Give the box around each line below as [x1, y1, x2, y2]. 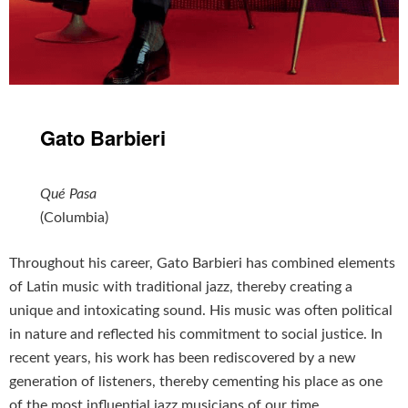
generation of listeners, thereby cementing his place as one [9, 373, 382, 389]
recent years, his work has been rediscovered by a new [9, 350, 356, 365]
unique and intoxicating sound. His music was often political [9, 302, 393, 318]
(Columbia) [40, 209, 109, 225]
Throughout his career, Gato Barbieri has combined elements [9, 255, 395, 270]
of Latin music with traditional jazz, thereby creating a [9, 279, 352, 294]
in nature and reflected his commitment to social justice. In [9, 326, 382, 342]
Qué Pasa [40, 186, 97, 201]
